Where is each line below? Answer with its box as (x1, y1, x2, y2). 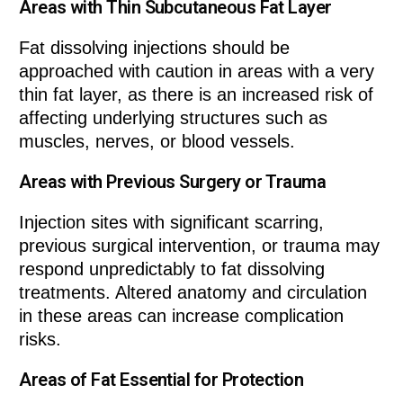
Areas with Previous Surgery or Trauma (19, 171, 327, 193)
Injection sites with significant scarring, (19, 212, 325, 233)
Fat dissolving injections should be (19, 38, 291, 58)
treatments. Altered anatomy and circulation (19, 282, 368, 303)
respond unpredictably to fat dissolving (19, 259, 326, 280)
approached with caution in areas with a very (19, 61, 375, 82)
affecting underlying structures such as (19, 108, 328, 129)
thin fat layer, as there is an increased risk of (19, 85, 374, 105)
